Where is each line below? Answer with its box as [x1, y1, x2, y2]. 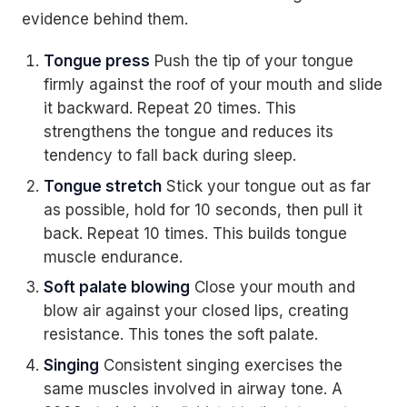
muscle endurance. [43, 247, 183, 266]
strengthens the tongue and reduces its [43, 122, 333, 141]
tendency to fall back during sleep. [43, 145, 296, 164]
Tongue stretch [43, 176, 162, 195]
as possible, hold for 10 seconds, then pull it [43, 200, 362, 219]
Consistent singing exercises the [98, 355, 342, 374]
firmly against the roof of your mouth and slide [43, 74, 382, 94]
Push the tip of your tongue [149, 51, 353, 70]
